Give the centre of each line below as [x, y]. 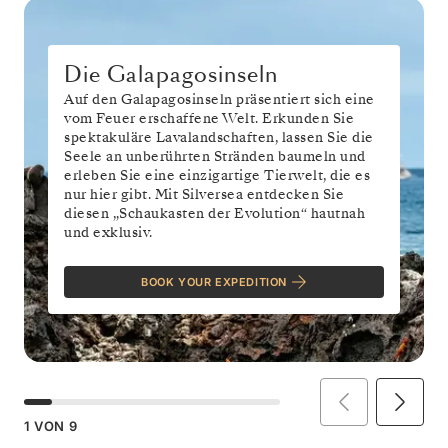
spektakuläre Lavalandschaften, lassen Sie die [219, 138]
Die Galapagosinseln [180, 75]
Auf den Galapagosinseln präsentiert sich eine [219, 100]
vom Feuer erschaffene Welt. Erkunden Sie [209, 119]
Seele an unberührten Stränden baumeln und [215, 157]
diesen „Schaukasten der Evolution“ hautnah [214, 214]
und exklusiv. [108, 233]
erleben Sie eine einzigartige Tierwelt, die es [217, 176]
